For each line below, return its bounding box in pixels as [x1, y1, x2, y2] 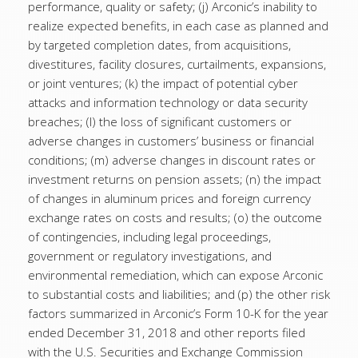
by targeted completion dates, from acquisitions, [28, 37, 291, 53]
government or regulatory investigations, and [28, 248, 272, 264]
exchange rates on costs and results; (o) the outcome [28, 209, 322, 225]
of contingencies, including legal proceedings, [28, 229, 271, 245]
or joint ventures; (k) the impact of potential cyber [28, 75, 298, 91]
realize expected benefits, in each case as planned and [28, 18, 328, 34]
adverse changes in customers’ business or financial [28, 133, 314, 149]
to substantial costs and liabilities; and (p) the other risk [28, 286, 330, 302]
